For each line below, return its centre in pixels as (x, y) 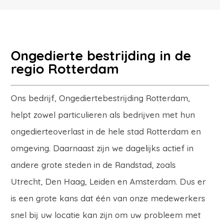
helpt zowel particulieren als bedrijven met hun (103, 115)
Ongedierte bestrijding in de (101, 55)
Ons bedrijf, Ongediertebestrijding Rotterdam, (101, 98)
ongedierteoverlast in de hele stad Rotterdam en (106, 131)
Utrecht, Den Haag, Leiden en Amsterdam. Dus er (109, 181)
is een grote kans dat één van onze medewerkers (108, 198)
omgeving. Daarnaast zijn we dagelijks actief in (102, 148)
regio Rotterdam (65, 69)
